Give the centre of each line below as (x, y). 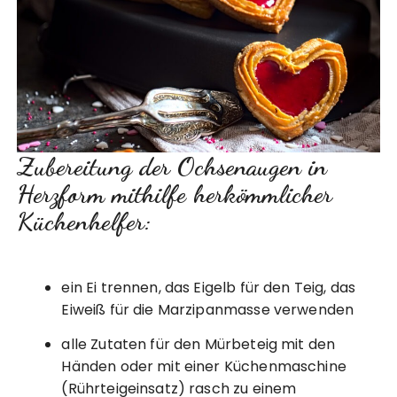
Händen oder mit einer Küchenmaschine (204, 366)
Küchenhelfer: (85, 221)
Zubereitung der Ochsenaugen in (172, 166)
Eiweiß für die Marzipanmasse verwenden (208, 309)
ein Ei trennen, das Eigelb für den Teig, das (209, 287)
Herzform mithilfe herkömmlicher (175, 193)
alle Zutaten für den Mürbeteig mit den (198, 344)
